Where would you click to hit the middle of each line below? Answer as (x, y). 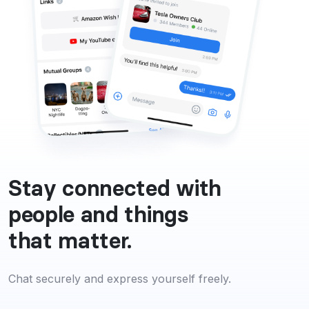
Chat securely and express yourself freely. (120, 279)
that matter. (70, 241)
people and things (98, 215)
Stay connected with (115, 188)
